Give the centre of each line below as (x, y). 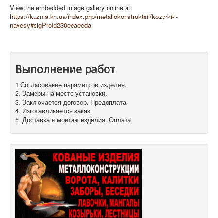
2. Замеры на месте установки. (61, 93)
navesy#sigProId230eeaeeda (50, 25)
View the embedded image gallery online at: (71, 8)
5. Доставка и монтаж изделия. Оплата (73, 120)
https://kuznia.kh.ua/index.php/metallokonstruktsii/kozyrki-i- (94, 17)
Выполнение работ (65, 69)
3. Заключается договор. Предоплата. (72, 102)
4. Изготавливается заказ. (54, 111)
